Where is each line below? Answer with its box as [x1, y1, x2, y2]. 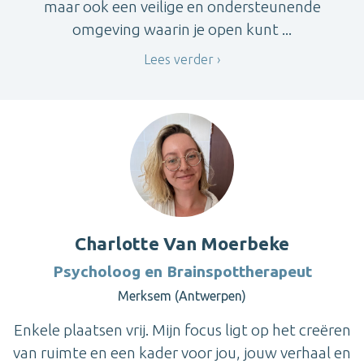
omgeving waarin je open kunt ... [72, 19, 292, 38]
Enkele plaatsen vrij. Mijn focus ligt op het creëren [13, 321, 351, 340]
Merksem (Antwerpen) [118, 288, 246, 304]
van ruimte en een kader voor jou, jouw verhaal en [13, 344, 351, 362]
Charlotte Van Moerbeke [75, 233, 289, 254]
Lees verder [144, 51, 214, 67]
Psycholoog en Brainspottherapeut [52, 262, 312, 281]
